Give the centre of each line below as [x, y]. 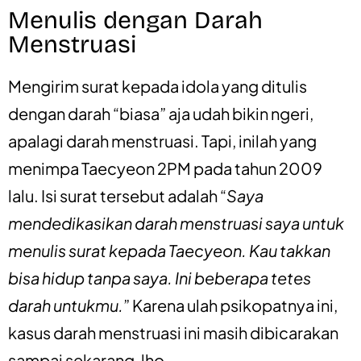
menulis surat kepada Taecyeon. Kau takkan [169, 250]
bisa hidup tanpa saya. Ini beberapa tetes [160, 277]
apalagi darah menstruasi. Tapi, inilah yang [162, 140]
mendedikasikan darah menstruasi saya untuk [176, 222]
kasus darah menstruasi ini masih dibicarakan [173, 332]
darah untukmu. [66, 305]
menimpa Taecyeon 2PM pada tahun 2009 [165, 168]
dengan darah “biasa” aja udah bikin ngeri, [161, 113]
